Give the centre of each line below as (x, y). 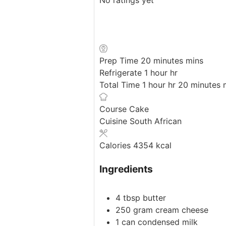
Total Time (121, 84)
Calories (116, 145)
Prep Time (120, 60)
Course (114, 109)
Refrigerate (122, 72)
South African (156, 121)
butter (154, 198)
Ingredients (126, 169)
